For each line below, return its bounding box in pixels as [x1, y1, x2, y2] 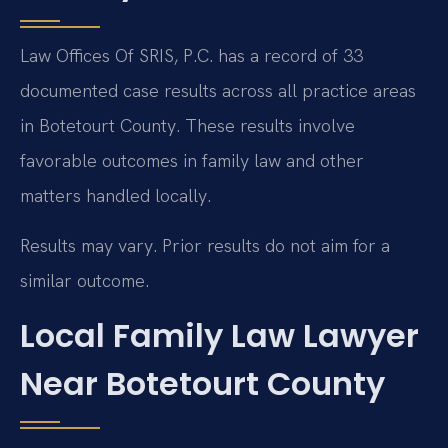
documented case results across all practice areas [20, 79, 416, 103]
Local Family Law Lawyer [20, 313, 419, 358]
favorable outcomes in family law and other [20, 149, 364, 173]
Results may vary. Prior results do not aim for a [20, 233, 390, 257]
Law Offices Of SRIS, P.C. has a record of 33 [20, 44, 363, 68]
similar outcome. [20, 268, 149, 292]
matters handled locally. [20, 184, 211, 208]
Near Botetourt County [20, 361, 385, 406]
